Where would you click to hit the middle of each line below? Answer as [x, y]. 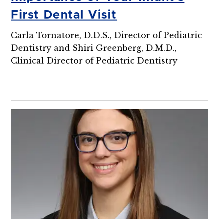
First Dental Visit [64, 15]
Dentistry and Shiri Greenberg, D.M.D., [94, 48]
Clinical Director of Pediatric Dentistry [94, 61]
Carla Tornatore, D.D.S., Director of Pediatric [107, 35]
